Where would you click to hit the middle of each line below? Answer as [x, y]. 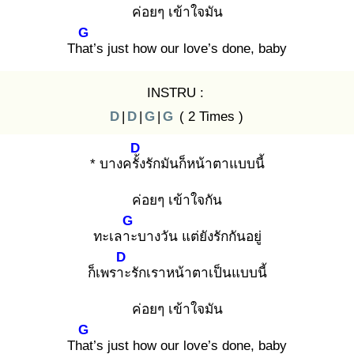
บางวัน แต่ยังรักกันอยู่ [199, 236]
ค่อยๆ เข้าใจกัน [177, 200]
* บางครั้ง [117, 164]
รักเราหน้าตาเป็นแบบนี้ [199, 273]
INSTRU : [175, 92]
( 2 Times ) [209, 116]
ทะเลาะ [115, 236]
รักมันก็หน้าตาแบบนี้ [205, 164]
